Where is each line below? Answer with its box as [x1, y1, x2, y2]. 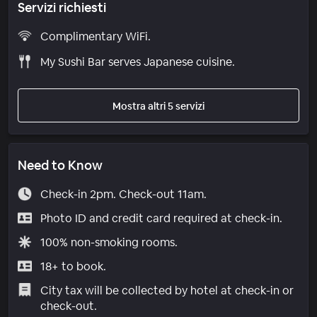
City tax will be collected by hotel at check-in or [40, 282, 294, 298]
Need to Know [18, 156, 103, 173]
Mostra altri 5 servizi [113, 99, 204, 113]
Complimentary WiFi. [40, 28, 151, 44]
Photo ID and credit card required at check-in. [40, 210, 282, 226]
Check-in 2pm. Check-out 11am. [40, 186, 207, 202]
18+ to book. [40, 258, 106, 274]
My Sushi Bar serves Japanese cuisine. [40, 54, 235, 69]
